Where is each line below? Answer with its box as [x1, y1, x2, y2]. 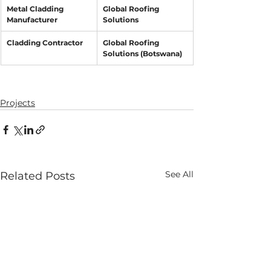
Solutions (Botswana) [103, 48, 182, 58]
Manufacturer [7, 15, 57, 24]
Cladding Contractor [7, 38, 83, 47]
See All [165, 168, 194, 180]
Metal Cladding [7, 4, 65, 13]
